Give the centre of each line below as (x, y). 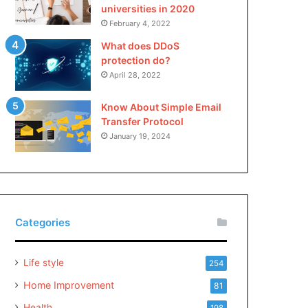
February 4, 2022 (140, 23)
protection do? (137, 60)
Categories (43, 222)
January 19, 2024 (140, 136)
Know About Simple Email (162, 107)
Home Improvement (69, 285)
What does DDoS (141, 45)
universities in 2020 (148, 8)
